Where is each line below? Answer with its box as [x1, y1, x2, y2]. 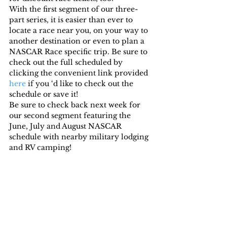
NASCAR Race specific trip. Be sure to [9, 47, 149, 57]
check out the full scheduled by [9, 58, 125, 67]
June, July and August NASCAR [9, 122, 124, 131]
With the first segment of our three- [9, 5, 138, 14]
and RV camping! [9, 143, 71, 153]
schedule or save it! [9, 90, 78, 99]
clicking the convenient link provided [9, 68, 150, 78]
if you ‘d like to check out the [26, 79, 135, 89]
